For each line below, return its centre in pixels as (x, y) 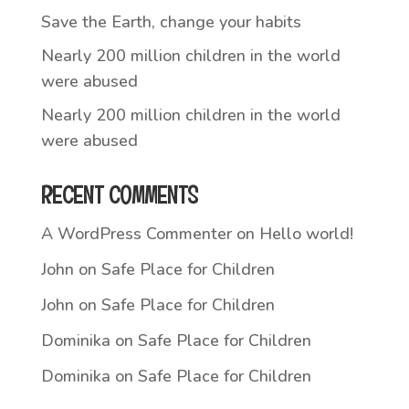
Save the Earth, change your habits (171, 21)
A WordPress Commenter (136, 233)
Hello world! (306, 233)
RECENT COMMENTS (119, 195)
